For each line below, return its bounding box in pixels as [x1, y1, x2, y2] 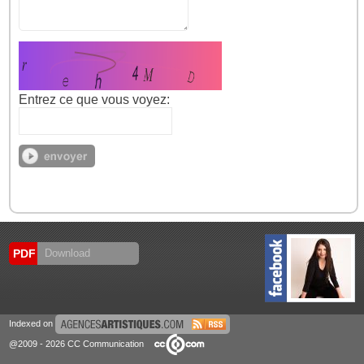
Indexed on [9, 318, 56, 328]
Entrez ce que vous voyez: [19, 93, 171, 106]
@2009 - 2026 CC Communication [9, 338, 147, 349]
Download [41, 247, 91, 259]
